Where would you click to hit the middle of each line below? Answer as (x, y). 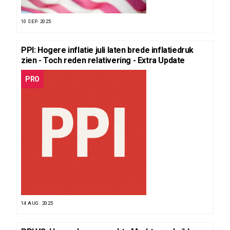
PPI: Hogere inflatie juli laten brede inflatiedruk (108, 50)
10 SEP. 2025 (36, 22)
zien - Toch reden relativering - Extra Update (103, 61)
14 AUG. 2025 (37, 203)
